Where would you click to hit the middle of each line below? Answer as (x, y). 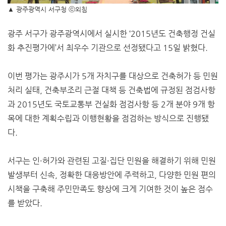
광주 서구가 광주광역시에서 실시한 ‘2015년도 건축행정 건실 (111, 34)
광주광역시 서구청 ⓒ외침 (52, 10)
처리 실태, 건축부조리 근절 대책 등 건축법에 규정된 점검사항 (111, 90)
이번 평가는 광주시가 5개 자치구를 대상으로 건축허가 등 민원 (113, 76)
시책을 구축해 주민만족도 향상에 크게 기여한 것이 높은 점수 (110, 189)
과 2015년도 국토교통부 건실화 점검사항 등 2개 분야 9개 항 (111, 104)
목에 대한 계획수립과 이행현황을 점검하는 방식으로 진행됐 (108, 119)
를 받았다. (25, 203)
